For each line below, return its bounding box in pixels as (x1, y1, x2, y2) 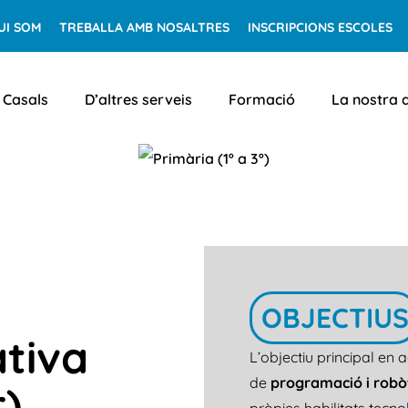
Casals (3, 90, 48, 108)
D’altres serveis (85, 90, 192, 108)
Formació (229, 90, 295, 108)
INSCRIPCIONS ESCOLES (247, 19, 393, 36)
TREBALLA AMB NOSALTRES (58, 19, 229, 36)
